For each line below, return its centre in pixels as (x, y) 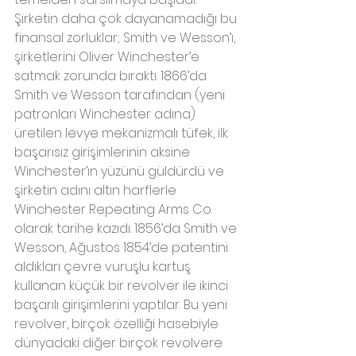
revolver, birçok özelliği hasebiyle (118, 324)
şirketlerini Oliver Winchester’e (108, 57)
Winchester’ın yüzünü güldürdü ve (121, 172)
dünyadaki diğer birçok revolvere (120, 343)
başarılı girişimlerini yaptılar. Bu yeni (122, 305)
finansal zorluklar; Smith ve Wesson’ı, (126, 38)
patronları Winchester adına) (106, 114)
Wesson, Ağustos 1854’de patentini (123, 248)
